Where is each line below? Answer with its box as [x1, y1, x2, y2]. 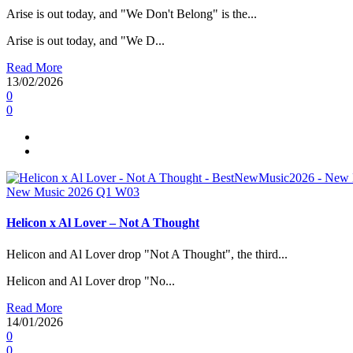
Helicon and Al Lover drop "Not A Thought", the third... [6, 247, 288, 261]
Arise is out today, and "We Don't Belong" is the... [6, 6, 257, 20]
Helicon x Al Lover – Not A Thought [6, 216, 199, 230]
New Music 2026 [6, 184, 96, 199]
